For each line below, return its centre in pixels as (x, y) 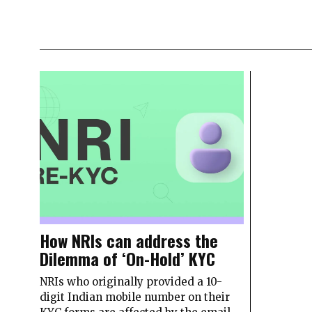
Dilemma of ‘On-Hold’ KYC (127, 258)
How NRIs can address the (129, 240)
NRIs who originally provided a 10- (131, 281)
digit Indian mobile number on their (135, 297)
